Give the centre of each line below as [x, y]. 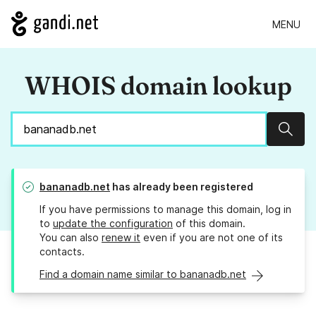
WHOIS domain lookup [158, 86]
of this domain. [209, 224]
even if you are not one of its [212, 238]
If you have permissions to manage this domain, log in [165, 209]
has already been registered [182, 187]
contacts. [62, 252]
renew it [121, 238]
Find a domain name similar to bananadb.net [143, 274]
